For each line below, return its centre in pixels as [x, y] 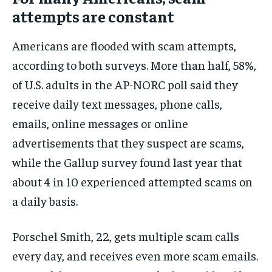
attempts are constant [93, 16]
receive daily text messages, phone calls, [117, 104]
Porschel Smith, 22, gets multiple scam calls [126, 236]
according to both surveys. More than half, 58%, [134, 65]
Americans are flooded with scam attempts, [124, 46]
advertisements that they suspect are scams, [128, 143]
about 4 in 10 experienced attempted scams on [132, 182]
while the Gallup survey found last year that [127, 162]
